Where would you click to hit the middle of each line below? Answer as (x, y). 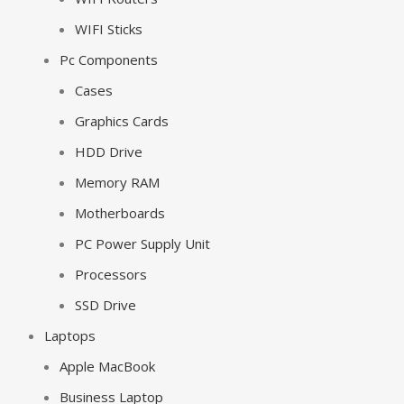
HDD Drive (109, 151)
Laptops (70, 335)
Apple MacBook (107, 366)
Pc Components (109, 60)
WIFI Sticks (109, 29)
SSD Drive (106, 305)
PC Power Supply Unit (142, 243)
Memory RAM (117, 182)
